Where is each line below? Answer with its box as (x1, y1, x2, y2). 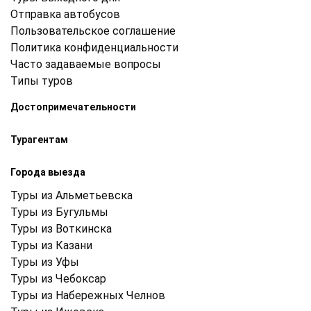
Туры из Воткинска (10, 222, 112, 236)
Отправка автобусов (10, 8, 120, 22)
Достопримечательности (10, 101, 136, 113)
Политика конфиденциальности (10, 41, 178, 55)
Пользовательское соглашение (10, 24, 176, 38)
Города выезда (10, 167, 85, 178)
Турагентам (10, 134, 68, 146)
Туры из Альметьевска (10, 189, 133, 203)
